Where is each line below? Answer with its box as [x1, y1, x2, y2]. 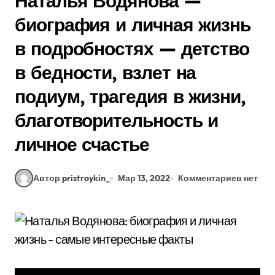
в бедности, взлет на [15, 61, 196, 84]
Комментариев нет [178, 172, 258, 184]
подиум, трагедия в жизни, [15, 85, 246, 108]
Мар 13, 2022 [118, 172, 170, 184]
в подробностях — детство [15, 37, 250, 60]
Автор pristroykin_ [33, 172, 110, 184]
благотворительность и [15, 109, 219, 132]
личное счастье [15, 133, 149, 156]
